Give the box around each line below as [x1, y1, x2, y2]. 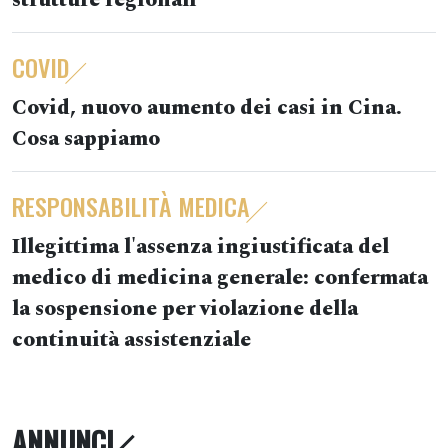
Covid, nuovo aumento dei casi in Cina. [12, 92, 402, 125]
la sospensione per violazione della [12, 293, 358, 326]
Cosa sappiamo [12, 123, 160, 156]
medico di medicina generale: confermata [12, 262, 428, 295]
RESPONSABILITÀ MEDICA [12, 188, 250, 225]
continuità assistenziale [12, 324, 251, 357]
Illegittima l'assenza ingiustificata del [12, 231, 389, 264]
